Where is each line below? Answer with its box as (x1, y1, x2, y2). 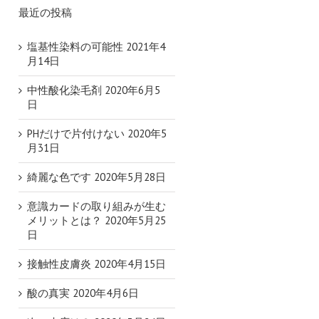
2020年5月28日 (94, 170, 166, 184)
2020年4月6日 (73, 286, 139, 300)
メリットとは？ (27, 214, 102, 227)
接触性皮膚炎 (27, 257, 91, 271)
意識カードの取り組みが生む (27, 199, 166, 213)
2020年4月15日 (94, 257, 166, 271)
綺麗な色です (27, 170, 91, 184)
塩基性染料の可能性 (27, 40, 123, 53)
